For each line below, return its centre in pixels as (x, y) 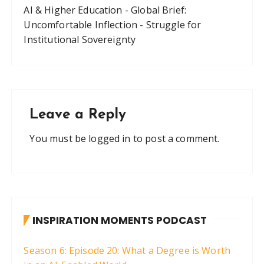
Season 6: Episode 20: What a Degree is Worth (127, 250)
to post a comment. (175, 138)
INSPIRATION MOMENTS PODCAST (120, 220)
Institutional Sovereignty (80, 39)
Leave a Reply (78, 115)
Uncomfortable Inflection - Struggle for (113, 24)
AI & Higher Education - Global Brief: (105, 10)
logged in (110, 138)
